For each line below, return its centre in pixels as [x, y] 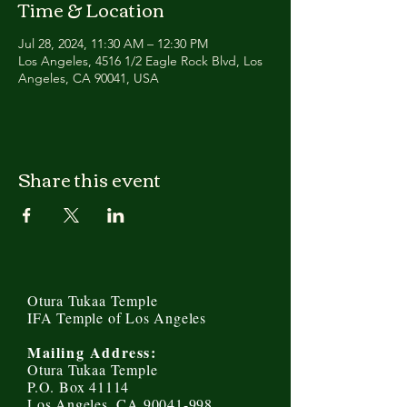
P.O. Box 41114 [79, 387]
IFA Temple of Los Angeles [117, 318]
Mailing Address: [92, 352]
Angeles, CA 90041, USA [89, 78]
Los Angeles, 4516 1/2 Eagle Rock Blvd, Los [140, 61]
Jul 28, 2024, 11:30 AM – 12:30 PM [113, 44]
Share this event [89, 179]
